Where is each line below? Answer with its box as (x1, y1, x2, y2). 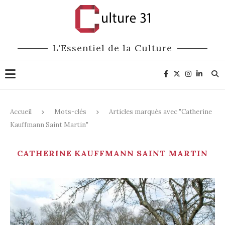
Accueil (10, 107, 32, 116)
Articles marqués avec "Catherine (109, 107, 212, 116)
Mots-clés (54, 107, 86, 116)
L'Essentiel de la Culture (53, 42, 172, 54)
